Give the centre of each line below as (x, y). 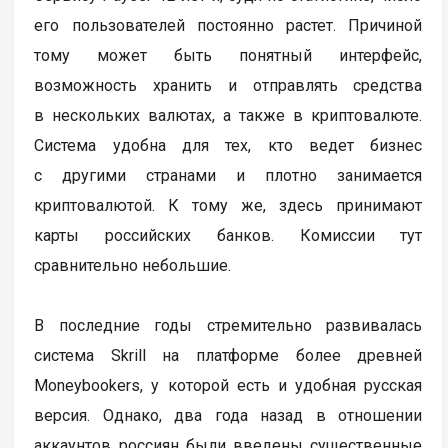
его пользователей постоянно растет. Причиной (228, 25)
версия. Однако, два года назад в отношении (228, 415)
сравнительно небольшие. (135, 265)
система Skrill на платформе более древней (228, 355)
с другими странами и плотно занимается (228, 175)
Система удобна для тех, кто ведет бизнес (228, 145)
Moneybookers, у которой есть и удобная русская (228, 385)
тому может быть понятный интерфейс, (228, 55)
